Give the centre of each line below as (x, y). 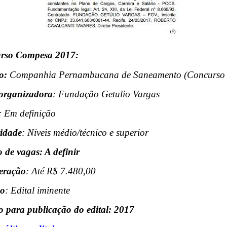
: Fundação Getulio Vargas (106, 94)
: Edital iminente (37, 190)
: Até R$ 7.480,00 (61, 171)
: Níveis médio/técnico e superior (85, 132)
